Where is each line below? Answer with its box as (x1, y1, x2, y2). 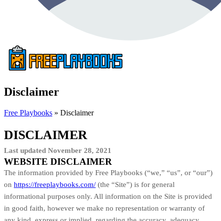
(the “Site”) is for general (96, 180, 175, 188)
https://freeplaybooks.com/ (14, 180, 96, 188)
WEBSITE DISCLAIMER (4, 156, 112, 167)
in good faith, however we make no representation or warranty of (4, 204, 205, 212)
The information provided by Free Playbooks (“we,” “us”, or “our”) (4, 168, 213, 177)
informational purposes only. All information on (4, 192, 153, 200)
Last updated (4, 146, 48, 154)
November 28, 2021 (48, 146, 111, 154)
